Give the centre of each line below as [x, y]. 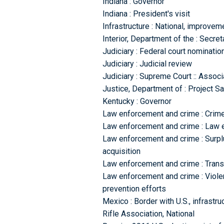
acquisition [121, 151]
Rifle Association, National [148, 214]
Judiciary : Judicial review [147, 64]
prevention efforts [134, 189]
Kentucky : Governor [137, 101]
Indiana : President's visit [146, 14]
